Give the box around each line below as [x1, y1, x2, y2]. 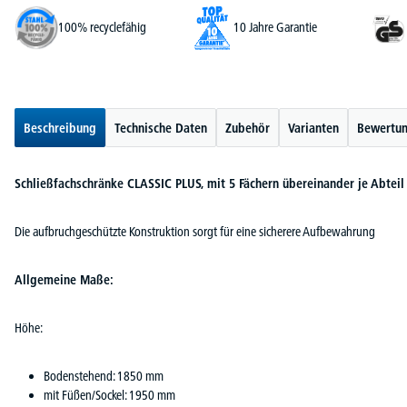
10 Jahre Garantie [233, 19, 317, 36]
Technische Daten [114, 119, 207, 136]
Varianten [288, 119, 339, 136]
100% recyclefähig [58, 19, 146, 36]
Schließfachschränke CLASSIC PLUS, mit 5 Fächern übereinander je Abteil [15, 174, 404, 192]
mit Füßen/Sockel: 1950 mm [44, 386, 175, 403]
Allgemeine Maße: [15, 271, 114, 288]
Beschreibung [24, 119, 96, 136]
